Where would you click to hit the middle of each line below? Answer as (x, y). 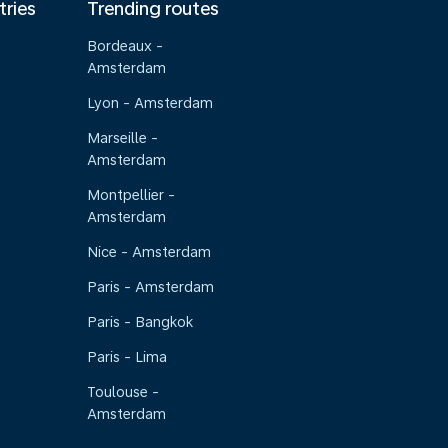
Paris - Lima (127, 357)
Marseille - (123, 138)
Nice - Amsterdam (149, 252)
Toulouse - (123, 392)
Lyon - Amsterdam (150, 103)
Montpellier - (131, 195)
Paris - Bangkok (140, 322)
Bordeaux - (125, 46)
